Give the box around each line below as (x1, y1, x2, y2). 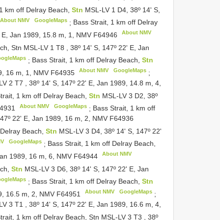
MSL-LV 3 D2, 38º (102, 91, 158, 100)
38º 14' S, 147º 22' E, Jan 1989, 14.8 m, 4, (29, 79, 161, 87)
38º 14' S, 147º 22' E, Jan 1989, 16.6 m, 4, (29, 200, 161, 209)
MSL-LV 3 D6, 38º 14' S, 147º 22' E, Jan (25, 165, 149, 173)
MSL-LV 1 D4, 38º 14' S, (84, 5, 160, 14)
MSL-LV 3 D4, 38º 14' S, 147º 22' (58, 127, 162, 135)
